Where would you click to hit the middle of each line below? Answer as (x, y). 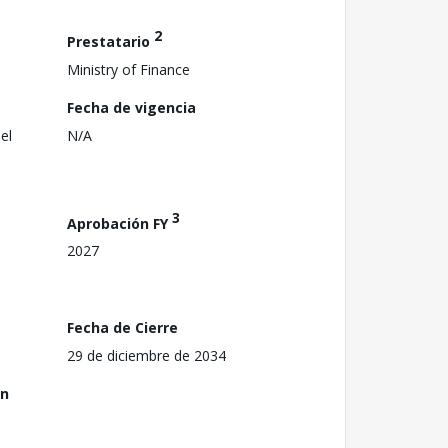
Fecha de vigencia (131, 107)
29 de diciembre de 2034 (146, 355)
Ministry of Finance (128, 69)
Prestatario (110, 41)
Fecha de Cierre (122, 327)
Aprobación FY (119, 223)
